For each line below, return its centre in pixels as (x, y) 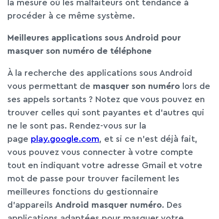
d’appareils (31, 205)
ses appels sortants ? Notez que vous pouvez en (106, 99)
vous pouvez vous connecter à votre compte (100, 152)
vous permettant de (50, 86)
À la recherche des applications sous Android (100, 73)
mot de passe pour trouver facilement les (93, 178)
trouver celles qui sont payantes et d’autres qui (106, 112)
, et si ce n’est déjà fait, (148, 139)
